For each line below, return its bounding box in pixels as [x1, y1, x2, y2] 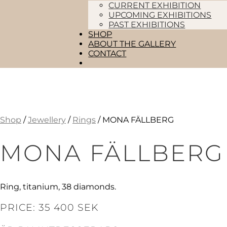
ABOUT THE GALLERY [88, 39, 176, 49]
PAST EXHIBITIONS [108, 20, 185, 29]
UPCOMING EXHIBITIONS [108, 10, 212, 20]
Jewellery [28, 115, 66, 125]
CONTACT [88, 49, 127, 58]
